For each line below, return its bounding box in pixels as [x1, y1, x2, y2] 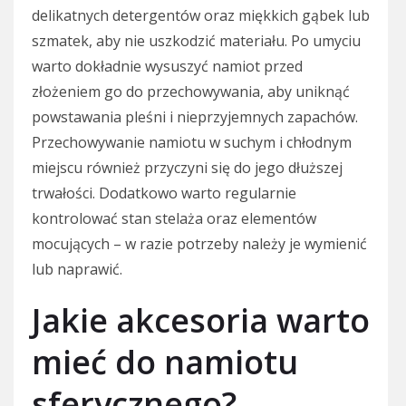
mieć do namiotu [32, 339, 298, 384]
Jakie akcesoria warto [32, 297, 370, 343]
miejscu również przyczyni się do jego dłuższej [32, 157, 343, 178]
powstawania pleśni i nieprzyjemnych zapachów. [32, 106, 358, 127]
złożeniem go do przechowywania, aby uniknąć [32, 81, 350, 101]
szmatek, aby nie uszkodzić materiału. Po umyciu [32, 30, 361, 51]
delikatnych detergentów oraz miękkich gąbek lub [32, 5, 370, 25]
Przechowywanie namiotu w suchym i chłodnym [32, 131, 352, 152]
